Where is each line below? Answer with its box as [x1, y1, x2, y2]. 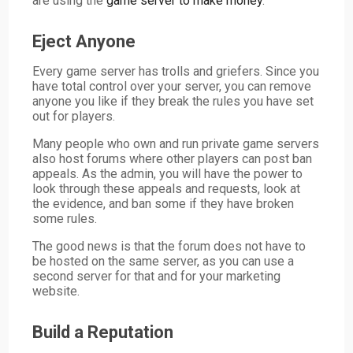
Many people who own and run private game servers [32, 136, 320, 151]
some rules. [32, 210, 98, 226]
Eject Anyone [32, 31, 136, 51]
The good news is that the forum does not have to [32, 238, 307, 254]
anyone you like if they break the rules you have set [32, 93, 314, 109]
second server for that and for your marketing [32, 268, 281, 284]
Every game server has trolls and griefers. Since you [32, 63, 320, 79]
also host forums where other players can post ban [32, 150, 313, 166]
